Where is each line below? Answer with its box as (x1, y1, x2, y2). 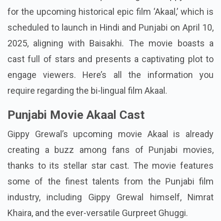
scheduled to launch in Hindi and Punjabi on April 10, (7, 22, 214, 33)
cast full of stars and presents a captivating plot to (7, 53, 214, 64)
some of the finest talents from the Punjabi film (7, 176, 214, 186)
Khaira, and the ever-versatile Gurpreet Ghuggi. (7, 207, 188, 218)
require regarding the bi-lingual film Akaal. (7, 85, 167, 96)
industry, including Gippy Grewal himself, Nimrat (7, 191, 214, 202)
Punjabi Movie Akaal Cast (7, 108, 145, 122)
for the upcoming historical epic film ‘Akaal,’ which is (7, 6, 214, 17)
